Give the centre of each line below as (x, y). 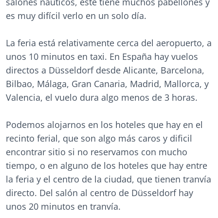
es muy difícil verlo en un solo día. (76, 16)
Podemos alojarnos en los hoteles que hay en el (104, 125)
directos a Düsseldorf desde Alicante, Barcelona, (105, 70)
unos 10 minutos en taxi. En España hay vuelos (102, 57)
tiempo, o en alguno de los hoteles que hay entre (107, 166)
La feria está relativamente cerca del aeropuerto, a (109, 43)
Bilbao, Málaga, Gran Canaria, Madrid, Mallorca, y (107, 84)
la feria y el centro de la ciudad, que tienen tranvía (109, 179)
